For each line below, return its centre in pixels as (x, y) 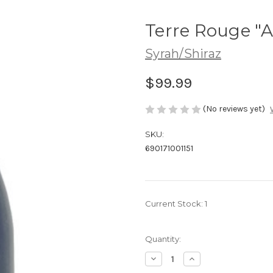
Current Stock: (175, 204)
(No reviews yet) (234, 108)
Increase (205, 259)
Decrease (169, 259)
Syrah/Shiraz (183, 53)
